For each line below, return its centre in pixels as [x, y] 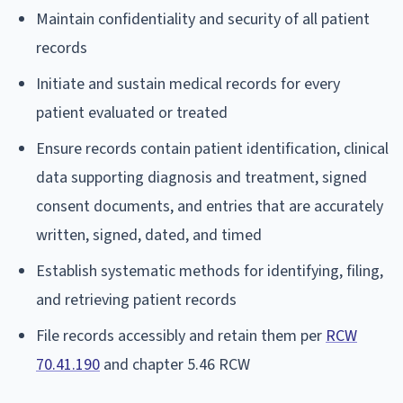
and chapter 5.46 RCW [175, 364]
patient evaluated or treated [132, 112]
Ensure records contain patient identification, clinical [212, 148]
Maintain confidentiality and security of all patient [203, 19]
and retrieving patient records [136, 300]
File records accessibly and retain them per [181, 336]
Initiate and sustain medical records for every [188, 84]
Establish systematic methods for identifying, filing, [210, 271]
